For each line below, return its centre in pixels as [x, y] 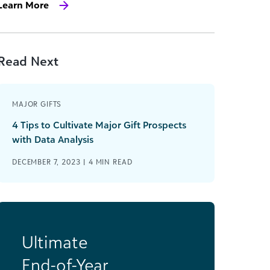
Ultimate [55, 242]
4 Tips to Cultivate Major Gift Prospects [99, 125]
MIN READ [114, 162]
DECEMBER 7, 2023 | [50, 162]
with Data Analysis [53, 139]
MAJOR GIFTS [37, 104]
